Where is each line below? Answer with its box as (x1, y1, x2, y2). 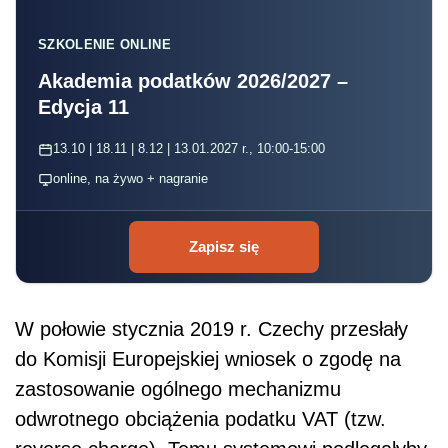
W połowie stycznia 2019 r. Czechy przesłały (15, 318, 408, 341)
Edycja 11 (38, 96, 129, 119)
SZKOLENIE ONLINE (38, 37, 171, 53)
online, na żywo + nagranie (53, 171, 208, 187)
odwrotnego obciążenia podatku (15, 408, 302, 431)
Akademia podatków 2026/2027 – (38, 70, 348, 93)
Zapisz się (189, 238, 259, 256)
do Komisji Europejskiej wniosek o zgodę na (15, 348, 401, 371)
